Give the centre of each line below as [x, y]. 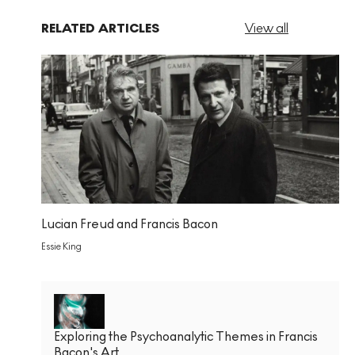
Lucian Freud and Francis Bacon [130, 224]
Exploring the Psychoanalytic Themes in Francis [186, 337]
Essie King [61, 247]
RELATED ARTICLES [100, 29]
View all [267, 29]
